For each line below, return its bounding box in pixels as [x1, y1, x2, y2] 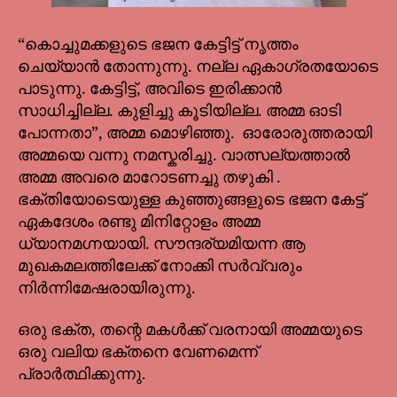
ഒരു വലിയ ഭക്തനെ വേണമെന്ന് [18, 342, 258, 363]
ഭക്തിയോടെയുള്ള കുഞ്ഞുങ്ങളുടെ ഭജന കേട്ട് [18, 189, 364, 210]
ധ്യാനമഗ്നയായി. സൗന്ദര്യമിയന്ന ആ [18, 233, 305, 254]
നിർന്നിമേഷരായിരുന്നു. [18, 277, 203, 299]
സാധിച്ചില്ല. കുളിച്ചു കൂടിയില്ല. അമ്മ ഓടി [18, 100, 341, 121]
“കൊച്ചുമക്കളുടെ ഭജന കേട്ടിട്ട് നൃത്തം [18, 34, 299, 55]
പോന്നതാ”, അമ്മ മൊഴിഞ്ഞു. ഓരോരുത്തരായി [18, 122, 372, 144]
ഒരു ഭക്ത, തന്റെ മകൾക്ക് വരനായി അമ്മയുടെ [18, 320, 362, 341]
